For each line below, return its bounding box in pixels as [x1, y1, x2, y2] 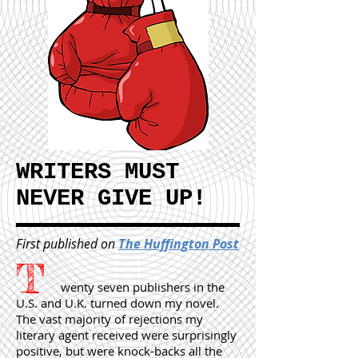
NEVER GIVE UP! [16, 185, 206, 212]
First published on [16, 235, 115, 253]
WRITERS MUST [16, 159, 179, 185]
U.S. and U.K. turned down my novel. [16, 295, 219, 311]
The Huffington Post [118, 235, 239, 253]
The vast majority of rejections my [16, 311, 203, 327]
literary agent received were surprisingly [16, 327, 237, 343]
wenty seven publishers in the [16, 279, 225, 295]
